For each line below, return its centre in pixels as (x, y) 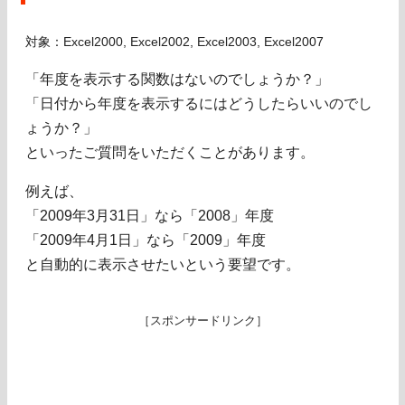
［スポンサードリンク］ (202, 321)
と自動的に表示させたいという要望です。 (163, 265)
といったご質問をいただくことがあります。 (170, 153)
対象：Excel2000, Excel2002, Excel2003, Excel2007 (174, 42)
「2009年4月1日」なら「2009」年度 (146, 240)
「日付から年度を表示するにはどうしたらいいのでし (199, 104)
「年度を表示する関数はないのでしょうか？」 (177, 80)
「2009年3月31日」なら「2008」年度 (150, 216)
